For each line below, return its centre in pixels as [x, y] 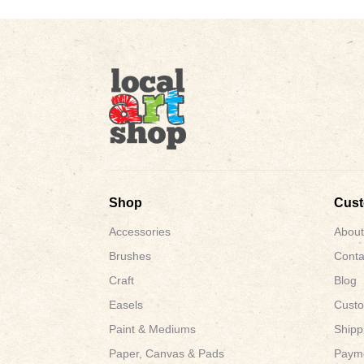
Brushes [130, 256]
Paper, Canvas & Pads [167, 353]
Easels [126, 304]
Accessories [140, 231]
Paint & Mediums [153, 329]
